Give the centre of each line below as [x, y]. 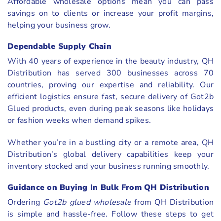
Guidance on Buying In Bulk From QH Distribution [108, 187]
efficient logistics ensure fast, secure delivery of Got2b [110, 97]
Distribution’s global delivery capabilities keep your [110, 154]
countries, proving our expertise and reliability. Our [110, 85]
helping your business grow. [59, 25]
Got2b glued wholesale [87, 202]
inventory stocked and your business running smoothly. [109, 166]
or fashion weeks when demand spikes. [80, 120]
